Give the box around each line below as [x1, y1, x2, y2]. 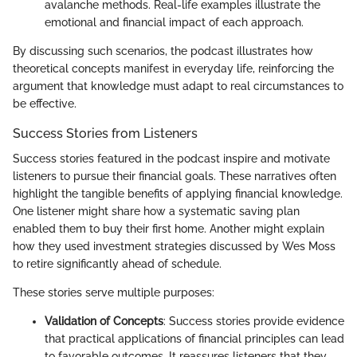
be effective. [13, 97, 76, 111]
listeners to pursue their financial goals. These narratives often [13, 170, 336, 183]
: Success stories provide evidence [163, 315, 344, 328]
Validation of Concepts [45, 315, 163, 328]
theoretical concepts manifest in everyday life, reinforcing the [13, 62, 334, 76]
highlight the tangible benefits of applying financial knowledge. [13, 187, 343, 201]
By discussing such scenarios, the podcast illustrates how [13, 45, 313, 58]
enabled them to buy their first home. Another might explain [13, 222, 324, 236]
